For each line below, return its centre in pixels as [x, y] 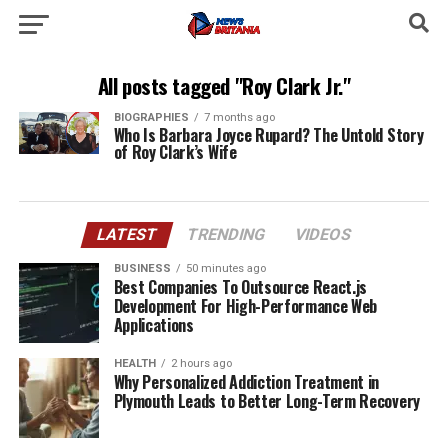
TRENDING [226, 234]
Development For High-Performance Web [245, 306]
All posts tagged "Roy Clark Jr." [224, 85]
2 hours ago [201, 363]
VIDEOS [323, 234]
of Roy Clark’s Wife [175, 152]
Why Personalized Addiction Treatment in [246, 382]
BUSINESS [142, 268]
